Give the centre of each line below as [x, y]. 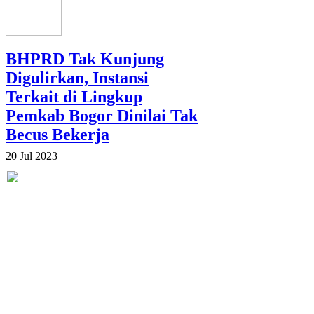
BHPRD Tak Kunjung [85, 59]
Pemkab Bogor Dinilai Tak [102, 116]
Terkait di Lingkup [74, 97]
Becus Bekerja [57, 135]
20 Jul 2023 [32, 156]
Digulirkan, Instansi [77, 78]
